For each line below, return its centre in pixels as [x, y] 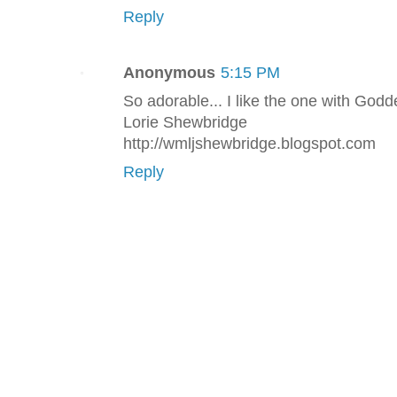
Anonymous [169, 73]
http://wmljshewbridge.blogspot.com [249, 144]
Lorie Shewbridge [185, 123]
